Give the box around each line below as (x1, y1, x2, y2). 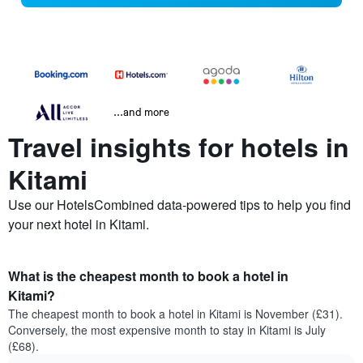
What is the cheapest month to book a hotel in (8, 267, 288, 286)
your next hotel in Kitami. (8, 215, 149, 234)
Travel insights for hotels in (8, 128, 349, 166)
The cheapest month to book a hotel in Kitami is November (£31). (8, 305, 343, 322)
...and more (113, 105, 169, 119)
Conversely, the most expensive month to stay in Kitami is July (8, 322, 326, 339)
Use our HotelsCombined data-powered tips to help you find (8, 195, 351, 215)
